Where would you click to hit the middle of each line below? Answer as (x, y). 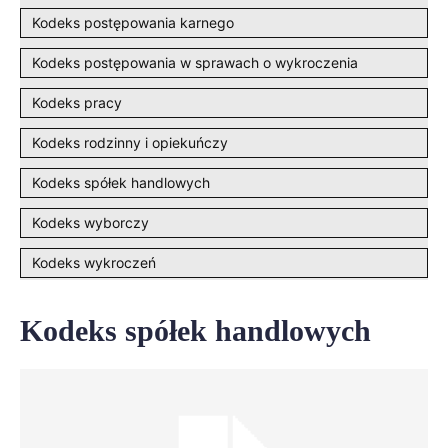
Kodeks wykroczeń (94, 262)
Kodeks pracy (77, 102)
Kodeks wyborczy (90, 222)
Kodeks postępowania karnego (133, 22)
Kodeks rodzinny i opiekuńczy (130, 142)
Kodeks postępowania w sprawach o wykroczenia (195, 62)
